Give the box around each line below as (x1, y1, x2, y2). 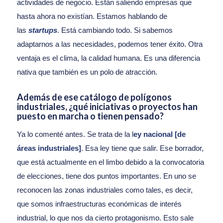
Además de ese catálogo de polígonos (16, 91, 172, 103)
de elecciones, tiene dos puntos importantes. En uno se (16, 171, 196, 180)
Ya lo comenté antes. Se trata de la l (16, 129, 133, 138)
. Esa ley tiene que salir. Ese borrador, (81, 143, 204, 152)
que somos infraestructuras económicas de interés (16, 199, 182, 208)
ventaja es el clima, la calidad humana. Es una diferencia (16, 53, 200, 62)
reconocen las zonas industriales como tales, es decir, (16, 185, 193, 194)
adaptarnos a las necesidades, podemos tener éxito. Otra (16, 39, 203, 48)
